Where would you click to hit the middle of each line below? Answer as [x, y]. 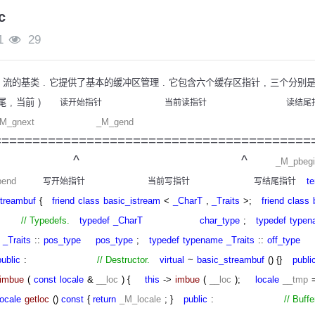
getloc [37, 300]
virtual [172, 260]
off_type [284, 240]
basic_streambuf [231, 260]
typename [203, 240]
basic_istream [132, 201]
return [104, 300]
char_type [220, 221]
